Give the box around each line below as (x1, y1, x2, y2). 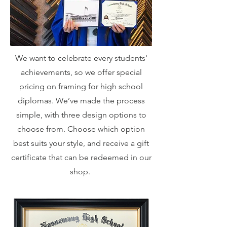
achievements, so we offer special (20, 67, 142, 77)
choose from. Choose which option (17, 124, 145, 134)
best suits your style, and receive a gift (13, 138, 149, 148)
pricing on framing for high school (19, 82, 143, 91)
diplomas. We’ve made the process (17, 96, 145, 105)
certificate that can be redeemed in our (11, 153, 152, 162)
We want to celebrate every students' (15, 53, 147, 63)
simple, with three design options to (16, 110, 146, 120)
